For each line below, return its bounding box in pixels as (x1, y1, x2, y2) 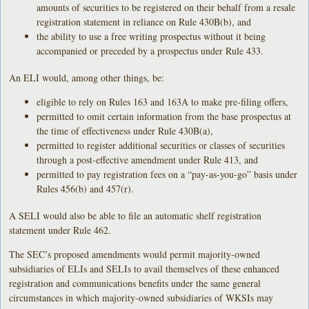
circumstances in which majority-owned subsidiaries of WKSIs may (9, 290, 274, 304)
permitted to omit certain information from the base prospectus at (37, 109, 292, 123)
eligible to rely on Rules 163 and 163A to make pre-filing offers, (37, 94, 289, 108)
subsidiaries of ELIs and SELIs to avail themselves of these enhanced (9, 261, 280, 275)
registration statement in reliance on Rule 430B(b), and (37, 14, 252, 28)
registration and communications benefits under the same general (9, 276, 261, 290)
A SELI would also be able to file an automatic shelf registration (9, 208, 262, 222)
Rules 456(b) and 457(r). (37, 181, 134, 195)
